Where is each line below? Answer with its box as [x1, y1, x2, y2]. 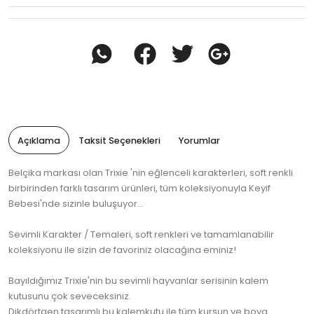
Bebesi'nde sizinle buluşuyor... [8, 197, 144, 211]
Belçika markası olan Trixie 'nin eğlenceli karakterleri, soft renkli [8, 166, 293, 180]
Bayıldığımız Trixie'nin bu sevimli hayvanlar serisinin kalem [8, 274, 268, 288]
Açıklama [18, 135, 60, 147]
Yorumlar [179, 135, 220, 147]
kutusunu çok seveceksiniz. [8, 289, 131, 303]
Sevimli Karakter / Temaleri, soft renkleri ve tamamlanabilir [8, 228, 274, 242]
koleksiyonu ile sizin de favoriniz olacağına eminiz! [8, 243, 236, 257]
